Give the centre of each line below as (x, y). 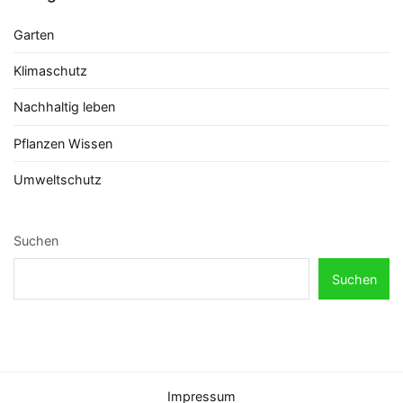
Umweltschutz (58, 180)
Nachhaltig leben (64, 107)
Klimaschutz (50, 70)
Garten (34, 34)
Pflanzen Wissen (63, 143)
